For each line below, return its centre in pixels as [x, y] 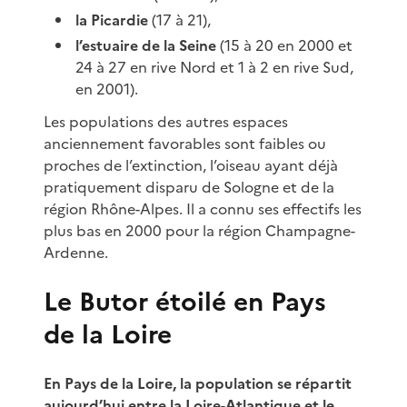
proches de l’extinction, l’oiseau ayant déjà [191, 165]
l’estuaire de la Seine [146, 45]
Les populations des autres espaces [166, 121]
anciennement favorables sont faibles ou [185, 143]
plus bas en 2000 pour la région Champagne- [199, 230]
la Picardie [112, 20]
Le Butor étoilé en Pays [185, 301]
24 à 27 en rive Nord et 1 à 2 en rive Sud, [215, 67]
